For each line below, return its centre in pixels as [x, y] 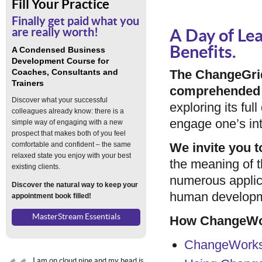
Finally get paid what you [75, 22]
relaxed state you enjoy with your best [71, 156]
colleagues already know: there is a [68, 111]
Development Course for [60, 61]
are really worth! [55, 33]
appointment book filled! [51, 196]
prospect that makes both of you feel [69, 133]
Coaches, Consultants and [65, 72]
